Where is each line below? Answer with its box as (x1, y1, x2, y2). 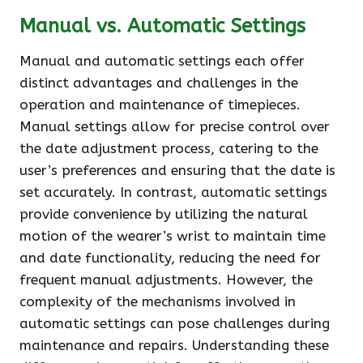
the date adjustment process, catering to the (19, 140, 318, 156)
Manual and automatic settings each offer (19, 53, 305, 69)
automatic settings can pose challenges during (19, 315, 330, 331)
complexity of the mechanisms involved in (19, 293, 296, 310)
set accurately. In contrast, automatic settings (19, 184, 327, 200)
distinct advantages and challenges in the (19, 75, 298, 91)
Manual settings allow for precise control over (19, 118, 330, 135)
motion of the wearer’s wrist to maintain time (19, 228, 326, 244)
